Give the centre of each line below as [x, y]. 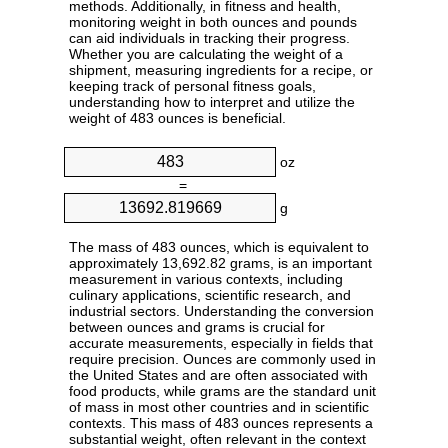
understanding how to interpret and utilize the [212, 102]
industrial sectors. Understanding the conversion [221, 311]
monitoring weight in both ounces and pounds [213, 22]
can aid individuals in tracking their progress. [209, 38]
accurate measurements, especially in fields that [221, 343]
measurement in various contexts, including [206, 279]
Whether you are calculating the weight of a [206, 54]
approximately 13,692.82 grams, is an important [220, 263]
